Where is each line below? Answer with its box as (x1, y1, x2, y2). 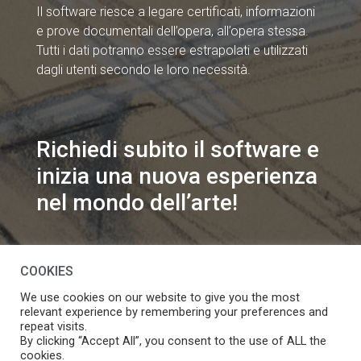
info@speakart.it (35, 250, 139, 266)
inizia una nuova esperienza (35, 163, 317, 190)
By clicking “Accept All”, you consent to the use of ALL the (20, 334, 326, 349)
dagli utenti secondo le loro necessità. (35, 62, 251, 78)
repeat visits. (20, 319, 87, 334)
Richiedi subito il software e (35, 136, 319, 164)
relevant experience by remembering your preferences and (20, 305, 328, 320)
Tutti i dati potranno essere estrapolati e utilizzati (35, 43, 308, 59)
